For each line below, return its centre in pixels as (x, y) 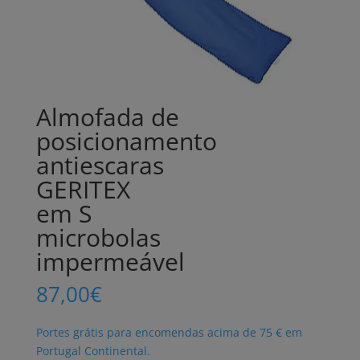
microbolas (98, 238)
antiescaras (100, 166)
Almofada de (107, 117)
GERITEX (83, 190)
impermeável (110, 262)
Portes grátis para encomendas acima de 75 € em (169, 333)
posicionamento (126, 141)
